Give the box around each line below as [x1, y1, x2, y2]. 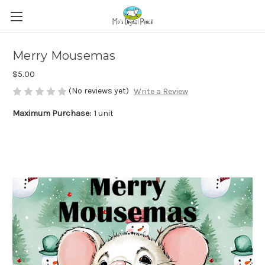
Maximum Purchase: [12, 108, 91, 119]
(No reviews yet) [69, 86, 129, 96]
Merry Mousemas [12, 49, 116, 63]
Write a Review [133, 86, 188, 97]
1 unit [93, 108, 114, 119]
